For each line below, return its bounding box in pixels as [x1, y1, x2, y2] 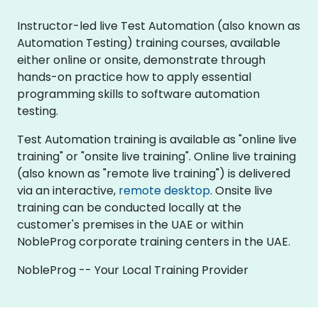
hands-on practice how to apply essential [17, 68, 251, 85]
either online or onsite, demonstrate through [17, 51, 265, 68]
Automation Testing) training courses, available [17, 34, 280, 51]
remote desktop [119, 182, 210, 199]
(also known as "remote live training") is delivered [17, 165, 290, 182]
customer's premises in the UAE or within [17, 216, 243, 233]
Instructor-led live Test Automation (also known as [17, 17, 300, 34]
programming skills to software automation [17, 85, 260, 102]
